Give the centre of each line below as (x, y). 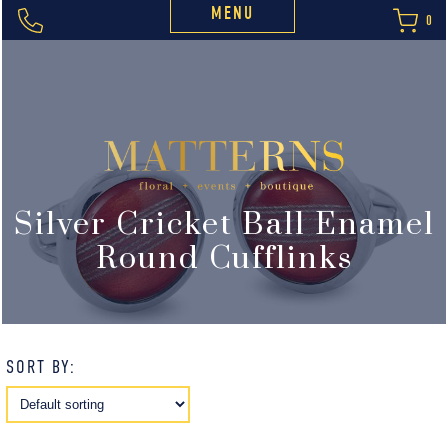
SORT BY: (41, 367)
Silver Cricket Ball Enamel (224, 225)
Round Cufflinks (224, 259)
